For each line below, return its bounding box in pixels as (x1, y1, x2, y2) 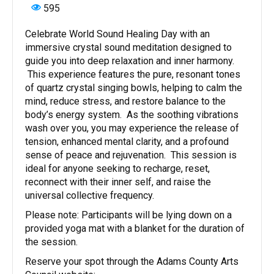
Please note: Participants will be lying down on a (25, 209, 232, 221)
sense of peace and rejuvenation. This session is (25, 149, 237, 161)
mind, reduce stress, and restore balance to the (25, 95, 226, 107)
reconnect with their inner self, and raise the (25, 176, 211, 188)
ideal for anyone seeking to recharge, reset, (25, 162, 210, 174)
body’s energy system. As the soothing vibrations (25, 108, 239, 120)
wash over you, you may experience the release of (25, 122, 239, 134)
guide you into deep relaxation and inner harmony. (25, 54, 234, 67)
